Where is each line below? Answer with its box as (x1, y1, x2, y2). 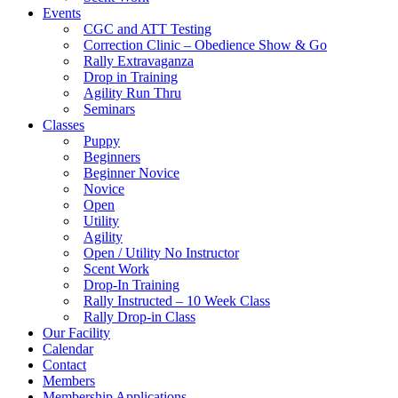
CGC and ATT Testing (84, 21, 211, 36)
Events (43, 5, 81, 20)
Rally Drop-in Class (84, 309, 195, 324)
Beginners (84, 149, 140, 164)
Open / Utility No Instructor (84, 245, 239, 260)
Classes (43, 117, 84, 132)
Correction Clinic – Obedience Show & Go (84, 37, 327, 52)
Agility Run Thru (84, 85, 181, 100)
